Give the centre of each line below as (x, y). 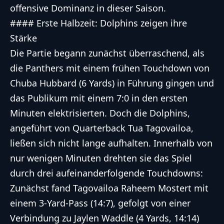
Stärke (23, 38)
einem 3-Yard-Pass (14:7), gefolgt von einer (100, 203)
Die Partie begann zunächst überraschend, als (107, 53)
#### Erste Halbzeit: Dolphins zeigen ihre (98, 23)
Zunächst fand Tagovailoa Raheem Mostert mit (109, 188)
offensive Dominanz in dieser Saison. (88, 8)
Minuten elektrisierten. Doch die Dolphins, (100, 113)
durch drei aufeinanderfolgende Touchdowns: (106, 173)
